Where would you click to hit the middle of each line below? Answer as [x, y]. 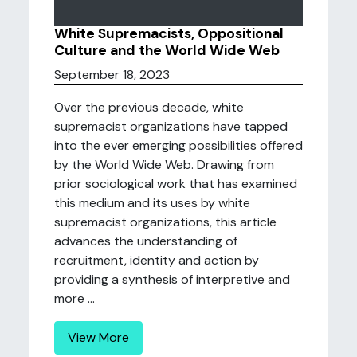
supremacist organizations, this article [165, 222]
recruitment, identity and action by [157, 260]
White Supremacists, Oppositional [169, 33]
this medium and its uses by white [152, 203]
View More [98, 337]
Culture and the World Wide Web [167, 50]
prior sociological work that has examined [176, 184]
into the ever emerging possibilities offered [178, 145]
